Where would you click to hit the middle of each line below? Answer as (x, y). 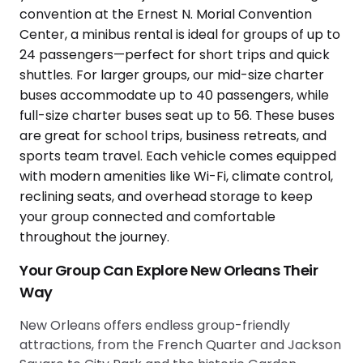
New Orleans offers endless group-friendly (155, 325)
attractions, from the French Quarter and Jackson (180, 344)
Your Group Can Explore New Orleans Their (169, 270)
